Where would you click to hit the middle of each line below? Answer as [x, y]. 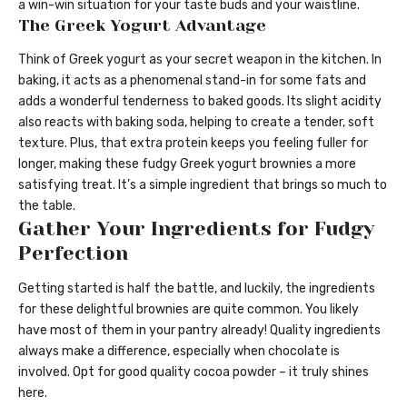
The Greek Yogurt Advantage [142, 25]
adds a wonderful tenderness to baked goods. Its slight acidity [200, 102]
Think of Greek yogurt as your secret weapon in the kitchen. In [200, 60]
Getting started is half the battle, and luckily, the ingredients [197, 289]
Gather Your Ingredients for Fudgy [196, 229]
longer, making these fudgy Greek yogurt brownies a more [187, 164]
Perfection [73, 253]
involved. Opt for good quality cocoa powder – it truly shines [194, 372]
